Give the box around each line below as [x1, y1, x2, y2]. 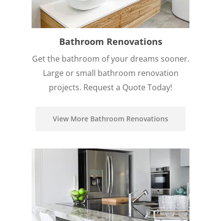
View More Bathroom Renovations [53, 113, 168, 123]
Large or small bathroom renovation [42, 67, 179, 78]
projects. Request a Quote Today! [49, 81, 172, 93]
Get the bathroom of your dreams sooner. [32, 53, 189, 64]
